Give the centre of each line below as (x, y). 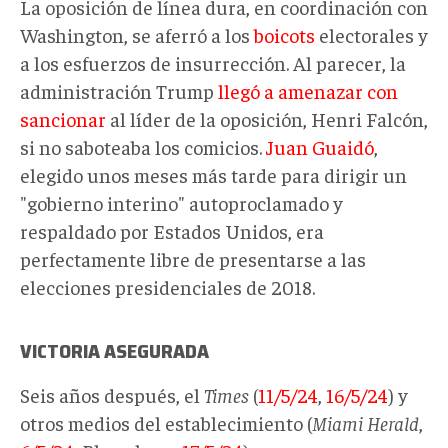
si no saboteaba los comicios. (143, 146)
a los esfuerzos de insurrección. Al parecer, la (213, 62)
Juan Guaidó (320, 146)
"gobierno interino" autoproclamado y (181, 202)
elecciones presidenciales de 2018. (167, 286)
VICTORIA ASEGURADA (114, 350)
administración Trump (119, 90)
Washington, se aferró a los (137, 34)
